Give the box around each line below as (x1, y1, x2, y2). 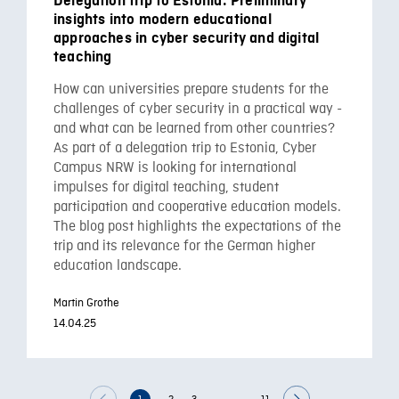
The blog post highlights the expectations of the (53, 217, 341, 236)
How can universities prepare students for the (53, 80, 329, 99)
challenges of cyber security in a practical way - (53, 100, 342, 118)
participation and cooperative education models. (53, 198, 341, 216)
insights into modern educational (53, 11, 272, 28)
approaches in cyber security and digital (53, 29, 320, 46)
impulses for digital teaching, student (53, 178, 279, 197)
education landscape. (53, 256, 182, 275)
